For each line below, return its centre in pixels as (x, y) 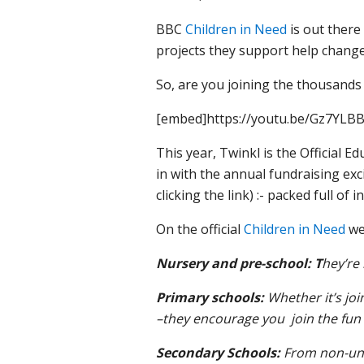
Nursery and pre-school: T (239, 263)
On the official (200, 229)
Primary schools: (212, 297)
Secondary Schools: (220, 352)
